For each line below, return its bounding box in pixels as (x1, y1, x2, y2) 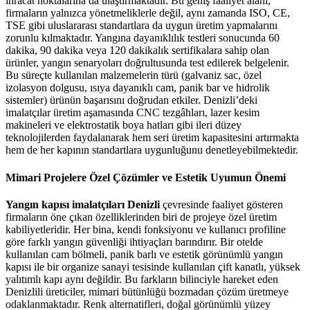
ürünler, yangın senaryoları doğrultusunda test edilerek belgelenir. (6, 57, 289, 69)
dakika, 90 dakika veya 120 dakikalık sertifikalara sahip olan (6, 44, 269, 57)
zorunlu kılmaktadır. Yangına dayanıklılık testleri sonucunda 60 (6, 32, 280, 44)
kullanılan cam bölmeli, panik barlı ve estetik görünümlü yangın (6, 248, 283, 260)
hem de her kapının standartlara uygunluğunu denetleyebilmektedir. (6, 144, 298, 156)
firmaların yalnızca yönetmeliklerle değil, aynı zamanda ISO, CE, (6, 7, 290, 19)
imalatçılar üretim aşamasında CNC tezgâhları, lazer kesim (6, 107, 259, 119)
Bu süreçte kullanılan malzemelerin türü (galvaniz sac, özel (6, 69, 262, 82)
